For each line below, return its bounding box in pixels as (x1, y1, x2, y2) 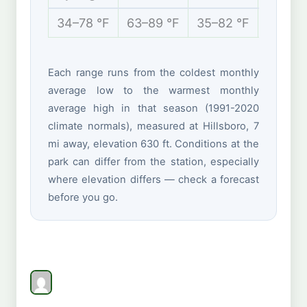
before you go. (48, 191, 119, 204)
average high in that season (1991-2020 (48, 102, 259, 115)
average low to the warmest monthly (48, 84, 259, 97)
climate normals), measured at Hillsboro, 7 (48, 120, 259, 133)
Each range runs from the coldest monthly (48, 66, 259, 79)
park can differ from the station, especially (48, 156, 259, 169)
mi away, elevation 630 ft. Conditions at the (48, 138, 259, 151)
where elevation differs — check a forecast (48, 173, 259, 186)
